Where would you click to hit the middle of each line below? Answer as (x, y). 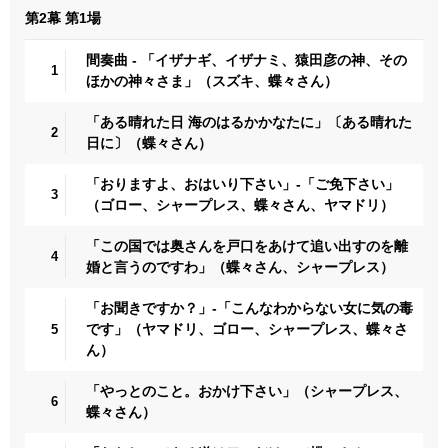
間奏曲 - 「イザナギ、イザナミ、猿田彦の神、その (246, 59)
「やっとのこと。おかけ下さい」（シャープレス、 (247, 390)
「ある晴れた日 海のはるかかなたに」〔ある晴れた (249, 121)
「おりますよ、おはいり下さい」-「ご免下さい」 (242, 183)
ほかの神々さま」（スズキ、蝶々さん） (212, 80)
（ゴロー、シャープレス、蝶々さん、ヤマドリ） (240, 204)
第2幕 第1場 (63, 17)
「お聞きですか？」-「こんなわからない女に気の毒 (249, 307)
